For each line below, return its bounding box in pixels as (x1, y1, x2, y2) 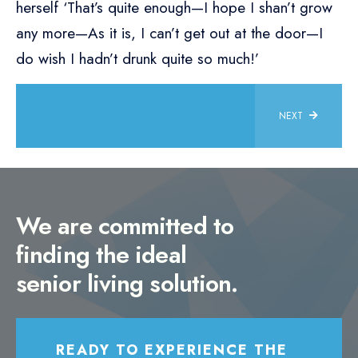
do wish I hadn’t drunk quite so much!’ (16, 48, 259, 70)
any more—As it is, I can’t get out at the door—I (16, 22, 323, 45)
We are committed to (16, 209, 233, 244)
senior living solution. (16, 266, 238, 301)
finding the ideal (16, 237, 186, 272)
